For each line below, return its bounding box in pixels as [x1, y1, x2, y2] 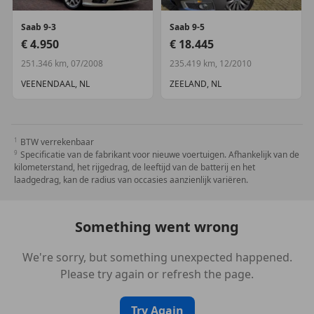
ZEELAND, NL [170, 78, 221, 90]
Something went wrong [75, 217, 239, 236]
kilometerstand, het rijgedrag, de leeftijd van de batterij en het [14, 161, 255, 173]
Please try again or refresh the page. [60, 266, 254, 282]
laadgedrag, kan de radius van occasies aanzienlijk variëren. [14, 174, 248, 186]
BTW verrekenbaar [20, 136, 94, 148]
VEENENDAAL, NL [21, 78, 90, 90]
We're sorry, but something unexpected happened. [22, 250, 292, 265]
